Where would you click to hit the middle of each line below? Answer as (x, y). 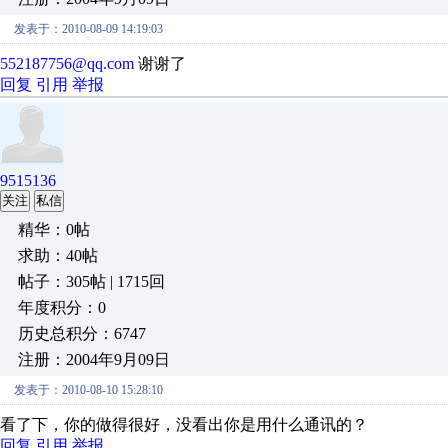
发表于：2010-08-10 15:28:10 (88, 390)
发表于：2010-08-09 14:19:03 (88, 29)
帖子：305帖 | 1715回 (91, 281)
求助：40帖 (58, 255)
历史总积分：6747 (82, 333)
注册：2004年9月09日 (94, 359)
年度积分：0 (62, 307)
